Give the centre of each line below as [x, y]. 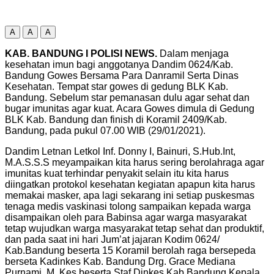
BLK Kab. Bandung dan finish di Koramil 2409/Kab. [116, 119]
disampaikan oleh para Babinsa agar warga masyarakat [126, 217]
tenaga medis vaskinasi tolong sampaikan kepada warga [128, 206]
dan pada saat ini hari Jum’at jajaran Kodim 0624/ [112, 239]
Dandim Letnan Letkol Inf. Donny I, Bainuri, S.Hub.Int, [120, 151]
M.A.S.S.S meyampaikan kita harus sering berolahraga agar [135, 162]
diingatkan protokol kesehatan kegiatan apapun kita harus [130, 184]
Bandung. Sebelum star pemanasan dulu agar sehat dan [127, 97]
